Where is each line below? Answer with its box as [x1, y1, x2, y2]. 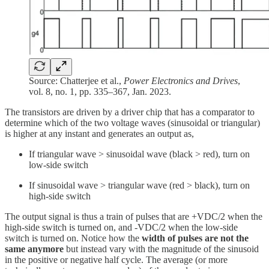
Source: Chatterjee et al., [29, 75, 124, 86]
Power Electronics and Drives [124, 75, 238, 86]
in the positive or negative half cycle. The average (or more [5, 254, 228, 265]
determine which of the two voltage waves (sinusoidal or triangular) [5, 117, 260, 128]
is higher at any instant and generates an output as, [5, 128, 194, 139]
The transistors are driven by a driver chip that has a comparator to [5, 106, 255, 117]
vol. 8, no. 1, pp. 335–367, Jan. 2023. [29, 86, 171, 97]
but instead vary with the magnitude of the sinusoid [64, 243, 259, 254]
